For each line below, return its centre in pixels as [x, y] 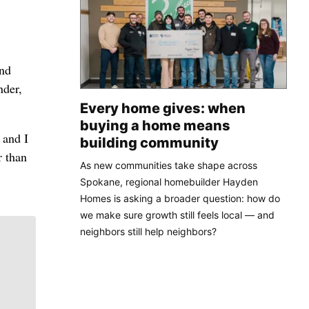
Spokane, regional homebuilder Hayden [169, 181]
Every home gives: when [163, 108]
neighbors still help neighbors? [148, 231]
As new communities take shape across [169, 165]
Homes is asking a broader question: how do [180, 198]
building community [149, 142]
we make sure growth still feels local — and [177, 215]
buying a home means [155, 125]
